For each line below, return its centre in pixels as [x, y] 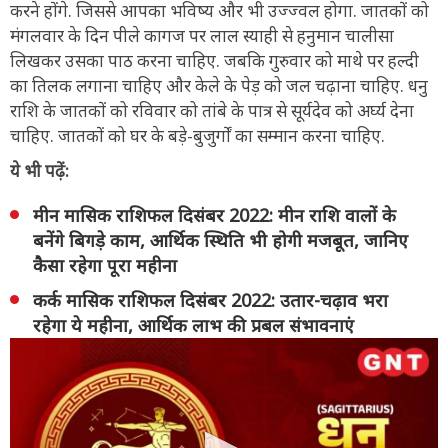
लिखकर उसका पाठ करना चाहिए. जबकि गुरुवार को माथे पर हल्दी [214, 60]
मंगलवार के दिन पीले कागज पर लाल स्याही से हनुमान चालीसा [202, 35]
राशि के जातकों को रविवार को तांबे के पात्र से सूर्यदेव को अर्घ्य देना [212, 110]
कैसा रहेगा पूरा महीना [105, 264]
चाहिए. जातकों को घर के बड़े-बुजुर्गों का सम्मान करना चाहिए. [197, 135]
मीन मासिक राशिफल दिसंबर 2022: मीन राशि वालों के [214, 214]
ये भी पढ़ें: [39, 170]
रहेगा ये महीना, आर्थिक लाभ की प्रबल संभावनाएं [193, 324]
